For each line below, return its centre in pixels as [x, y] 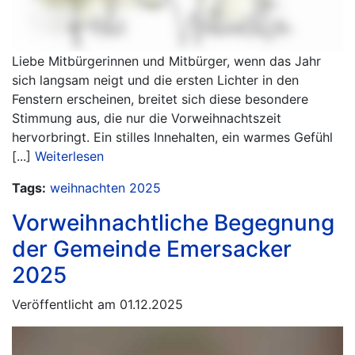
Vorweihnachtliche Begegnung [173, 223]
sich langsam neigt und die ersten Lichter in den [155, 80]
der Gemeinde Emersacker [152, 249]
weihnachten [88, 188]
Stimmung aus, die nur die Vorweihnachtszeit [147, 118]
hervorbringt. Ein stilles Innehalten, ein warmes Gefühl [172, 137]
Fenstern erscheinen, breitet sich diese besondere [160, 99]
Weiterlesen [69, 156]
